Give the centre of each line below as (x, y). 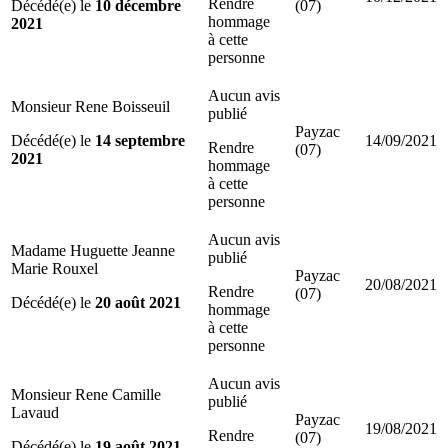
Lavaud (35, 412)
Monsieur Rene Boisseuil (90, 106)
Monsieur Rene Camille (86, 394)
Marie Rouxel (54, 268)
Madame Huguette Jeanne (93, 250)
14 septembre (140, 140)
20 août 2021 (138, 302)
